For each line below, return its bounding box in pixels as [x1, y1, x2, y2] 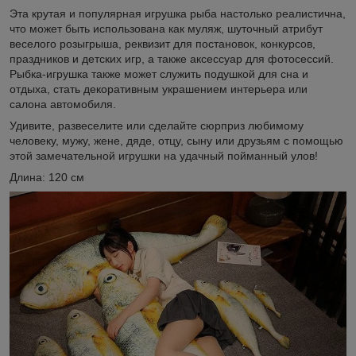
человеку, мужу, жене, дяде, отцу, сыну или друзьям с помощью [10, 133, 343, 147]
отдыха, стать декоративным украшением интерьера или [10, 82, 308, 95]
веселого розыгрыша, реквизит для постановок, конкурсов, [10, 37, 315, 50]
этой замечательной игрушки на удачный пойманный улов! [10, 149, 318, 162]
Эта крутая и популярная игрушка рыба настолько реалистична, [10, 6, 346, 20]
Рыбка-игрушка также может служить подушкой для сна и [10, 67, 308, 80]
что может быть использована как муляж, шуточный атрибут [10, 21, 323, 35]
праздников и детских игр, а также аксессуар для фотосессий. [10, 52, 334, 65]
